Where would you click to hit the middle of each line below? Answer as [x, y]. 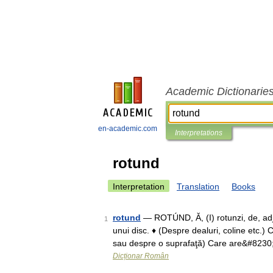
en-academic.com [128, 129]
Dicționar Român [141, 256]
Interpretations [199, 133]
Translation [198, 186]
